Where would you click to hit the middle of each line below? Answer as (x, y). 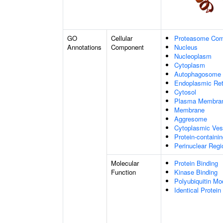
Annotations (84, 47)
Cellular (122, 38)
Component (127, 47)
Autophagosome (198, 74)
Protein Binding (196, 163)
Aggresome (191, 119)
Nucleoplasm (193, 56)
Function (123, 172)
